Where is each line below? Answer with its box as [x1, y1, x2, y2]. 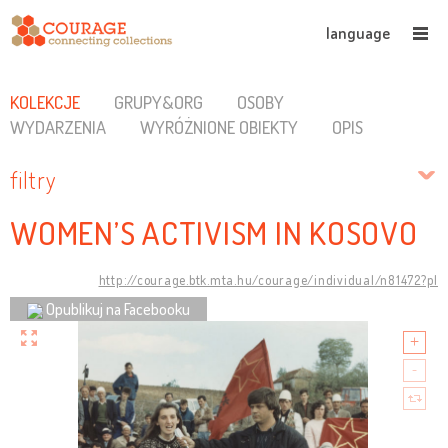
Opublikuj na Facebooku [46, 298, 190, 319]
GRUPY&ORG [113, 91, 203, 113]
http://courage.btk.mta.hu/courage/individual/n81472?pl [98, 271, 438, 288]
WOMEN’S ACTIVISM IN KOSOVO [10, 212, 418, 254]
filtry [10, 165, 56, 194]
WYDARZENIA [10, 116, 106, 138]
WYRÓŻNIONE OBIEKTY [139, 116, 298, 138]
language [326, 23, 390, 43]
